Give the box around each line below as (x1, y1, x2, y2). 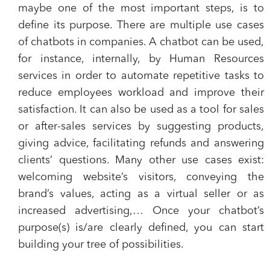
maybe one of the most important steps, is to (18, 3, 264, 14)
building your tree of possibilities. (18, 239, 184, 250)
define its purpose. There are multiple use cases (18, 20, 264, 31)
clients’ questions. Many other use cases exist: (18, 155, 264, 166)
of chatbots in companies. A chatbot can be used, (18, 37, 264, 48)
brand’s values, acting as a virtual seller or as (18, 189, 264, 199)
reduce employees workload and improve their (18, 87, 264, 98)
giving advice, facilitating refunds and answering (18, 138, 264, 149)
